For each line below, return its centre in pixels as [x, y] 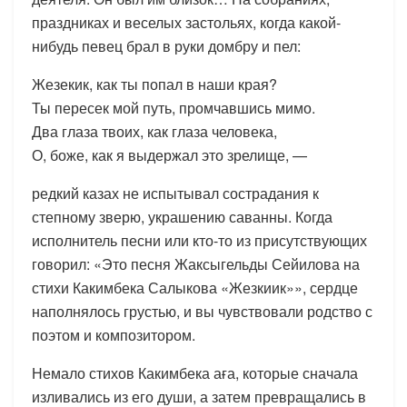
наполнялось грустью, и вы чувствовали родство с [202, 311]
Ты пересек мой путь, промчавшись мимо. [174, 107]
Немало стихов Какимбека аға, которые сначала [195, 372]
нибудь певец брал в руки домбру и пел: [166, 45]
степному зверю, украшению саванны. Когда [182, 216]
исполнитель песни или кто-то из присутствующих [199, 240]
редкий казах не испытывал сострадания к [175, 193]
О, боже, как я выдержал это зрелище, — [169, 154]
